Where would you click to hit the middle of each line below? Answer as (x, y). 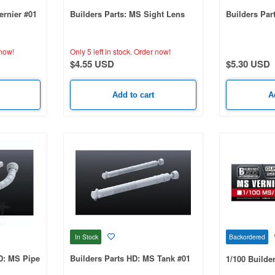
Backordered (247, 237)
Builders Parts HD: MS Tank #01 (130, 258)
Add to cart (133, 95)
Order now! (151, 51)
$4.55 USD (92, 64)
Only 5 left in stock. (101, 51)
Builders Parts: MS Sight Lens (127, 14)
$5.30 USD (248, 64)
